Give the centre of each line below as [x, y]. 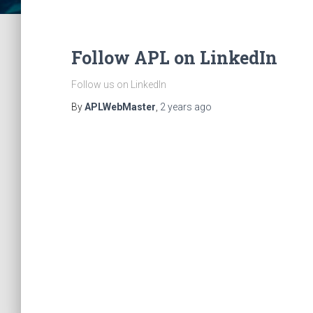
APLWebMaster [120, 107]
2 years [176, 107]
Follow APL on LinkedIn [174, 58]
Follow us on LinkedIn [119, 85]
